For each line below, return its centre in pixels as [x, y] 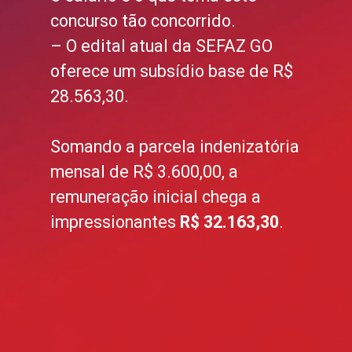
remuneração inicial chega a [156, 196]
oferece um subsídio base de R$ [172, 71]
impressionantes [115, 222]
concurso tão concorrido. [143, 20]
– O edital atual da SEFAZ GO [162, 46]
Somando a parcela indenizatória [175, 146]
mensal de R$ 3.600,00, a [145, 171]
